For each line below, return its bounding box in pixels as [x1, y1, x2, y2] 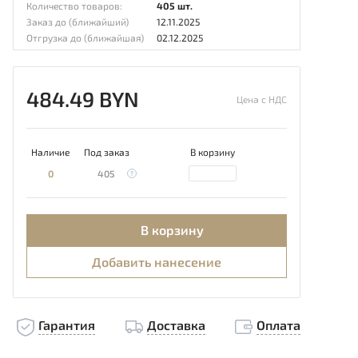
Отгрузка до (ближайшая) [26, 32, 144, 43]
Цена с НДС [237, 93, 287, 105]
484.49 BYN [26, 86, 139, 111]
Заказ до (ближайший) [26, 16, 129, 27]
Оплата [257, 317, 300, 332]
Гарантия [38, 317, 95, 332]
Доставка [146, 317, 205, 332]
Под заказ [83, 146, 129, 157]
